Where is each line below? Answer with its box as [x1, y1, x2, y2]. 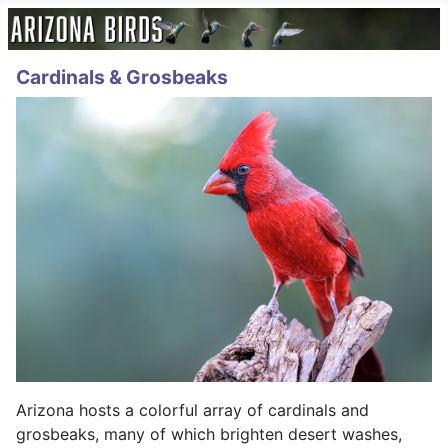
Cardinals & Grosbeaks [16, 64, 228, 89]
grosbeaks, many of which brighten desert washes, [16, 424, 402, 444]
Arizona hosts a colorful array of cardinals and [16, 400, 369, 420]
